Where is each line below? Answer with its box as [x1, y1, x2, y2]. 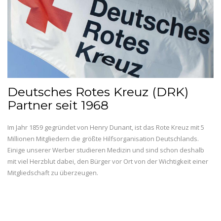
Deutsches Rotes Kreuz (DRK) [7, 84, 188, 99]
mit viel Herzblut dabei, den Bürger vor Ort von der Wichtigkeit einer [7, 156, 208, 166]
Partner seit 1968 [7, 97, 109, 112]
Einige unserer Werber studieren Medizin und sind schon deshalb [7, 145, 204, 154]
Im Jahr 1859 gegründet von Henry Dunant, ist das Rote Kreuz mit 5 [7, 122, 204, 132]
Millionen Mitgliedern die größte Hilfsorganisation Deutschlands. [7, 134, 199, 143]
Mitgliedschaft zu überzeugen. [7, 168, 98, 177]
